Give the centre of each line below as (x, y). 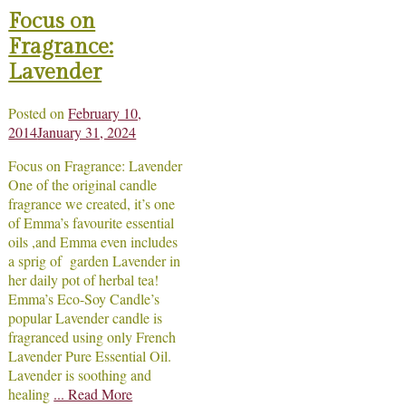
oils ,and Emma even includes (93, 241)
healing (31, 393)
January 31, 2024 (87, 131)
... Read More (93, 393)
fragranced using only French (92, 336)
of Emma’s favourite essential (92, 222)
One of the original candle (83, 184)
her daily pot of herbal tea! (84, 279)
